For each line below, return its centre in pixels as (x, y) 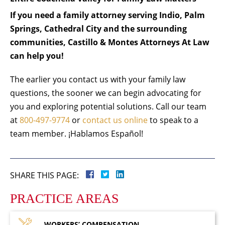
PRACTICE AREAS (64, 198)
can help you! (37, 55)
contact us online (115, 120)
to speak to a (173, 120)
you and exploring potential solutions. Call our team (108, 106)
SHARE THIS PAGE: (44, 175)
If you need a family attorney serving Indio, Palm (107, 15)
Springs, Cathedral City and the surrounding (98, 28)
